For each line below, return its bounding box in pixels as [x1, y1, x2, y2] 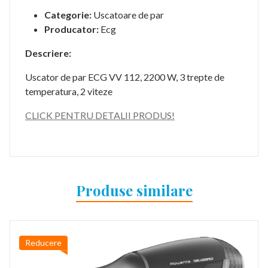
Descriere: [25, 47, 71, 59]
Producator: [44, 23, 99, 35]
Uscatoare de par [92, 9, 164, 21]
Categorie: [44, 9, 92, 21]
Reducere [25, 237, 62, 248]
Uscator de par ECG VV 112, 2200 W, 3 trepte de [25, 71, 224, 83]
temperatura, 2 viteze [25, 86, 112, 98]
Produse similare [75, 181, 193, 200]
